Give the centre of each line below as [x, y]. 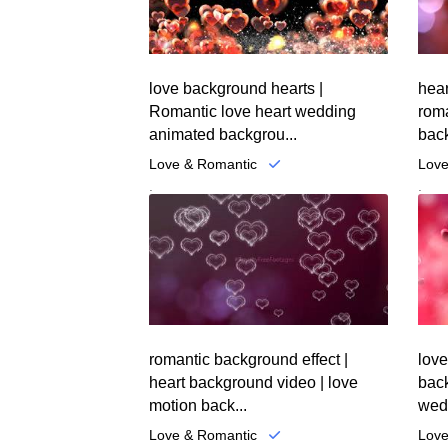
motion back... [198, 406]
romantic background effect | [249, 360]
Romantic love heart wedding [253, 111]
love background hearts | [236, 88]
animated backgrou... [223, 134]
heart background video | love [254, 383]
